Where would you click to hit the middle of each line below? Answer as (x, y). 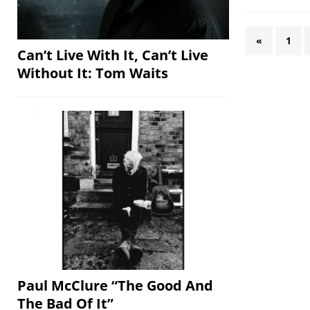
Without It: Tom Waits (93, 73)
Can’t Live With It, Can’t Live (113, 55)
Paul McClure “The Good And (115, 285)
